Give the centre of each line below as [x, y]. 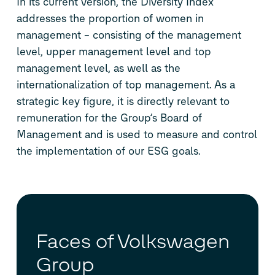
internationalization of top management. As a [126, 84]
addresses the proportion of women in [110, 18]
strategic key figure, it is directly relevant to [123, 101]
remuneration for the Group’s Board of [109, 118]
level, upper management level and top [114, 51]
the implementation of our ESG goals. [108, 151]
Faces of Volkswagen [133, 242]
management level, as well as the [98, 68]
